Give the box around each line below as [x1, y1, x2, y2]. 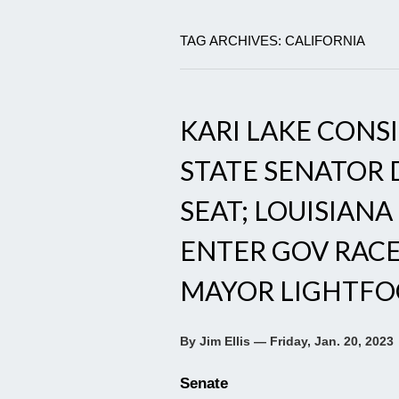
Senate [180, 375, 228, 393]
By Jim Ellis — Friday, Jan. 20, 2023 [180, 334, 394, 349]
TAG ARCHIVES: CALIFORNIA [180, 33, 365, 49]
